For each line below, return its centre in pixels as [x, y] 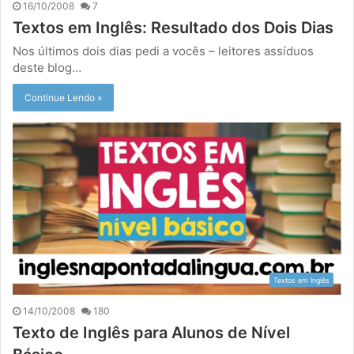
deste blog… [47, 68]
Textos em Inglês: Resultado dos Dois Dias [173, 28]
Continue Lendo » [63, 98]
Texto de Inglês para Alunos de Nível [151, 333]
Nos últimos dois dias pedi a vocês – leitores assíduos [163, 51]
